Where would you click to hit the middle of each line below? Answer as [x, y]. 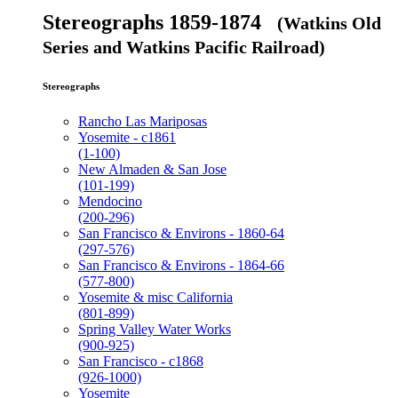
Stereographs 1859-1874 [160, 22]
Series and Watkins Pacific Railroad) [184, 47]
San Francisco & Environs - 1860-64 [181, 233]
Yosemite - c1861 [127, 137]
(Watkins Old [329, 23]
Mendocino [110, 201]
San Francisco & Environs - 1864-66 [181, 265]
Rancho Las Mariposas [143, 121]
